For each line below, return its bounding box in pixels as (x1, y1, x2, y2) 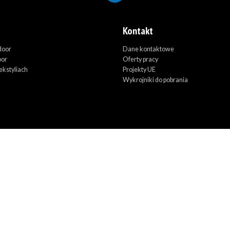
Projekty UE (123, 66, 156, 73)
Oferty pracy (123, 55, 158, 63)
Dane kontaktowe (123, 45, 174, 53)
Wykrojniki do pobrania (123, 76, 188, 84)
